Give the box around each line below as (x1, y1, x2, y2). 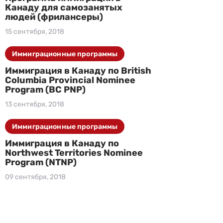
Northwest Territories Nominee (5, 147, 143, 158)
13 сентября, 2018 (5, 100, 64, 109)
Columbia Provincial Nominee (5, 75, 135, 86)
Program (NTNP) (5, 157, 77, 168)
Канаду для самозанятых (5, 2, 122, 13)
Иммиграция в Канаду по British (5, 65, 151, 76)
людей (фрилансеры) (5, 11, 103, 22)
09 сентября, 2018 (5, 173, 66, 181)
